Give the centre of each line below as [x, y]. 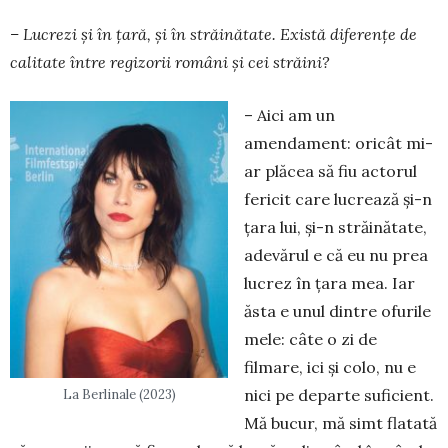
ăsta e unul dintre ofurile [337, 311]
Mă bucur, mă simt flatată [340, 423]
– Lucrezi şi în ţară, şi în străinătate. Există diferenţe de [213, 34]
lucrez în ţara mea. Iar [329, 283]
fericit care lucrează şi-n [338, 199]
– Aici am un [289, 115]
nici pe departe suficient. [339, 395]
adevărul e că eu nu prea [336, 255]
